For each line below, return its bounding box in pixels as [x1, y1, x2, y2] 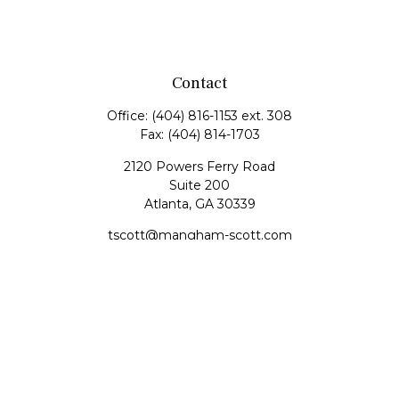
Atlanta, [143, 196, 191, 212]
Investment [162, 315, 237, 331]
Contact [172, 73, 227, 94]
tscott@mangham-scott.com [107, 227, 292, 243]
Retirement [163, 295, 236, 311]
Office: [107, 108, 151, 124]
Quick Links [156, 261, 243, 281]
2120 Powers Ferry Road [124, 159, 275, 175]
